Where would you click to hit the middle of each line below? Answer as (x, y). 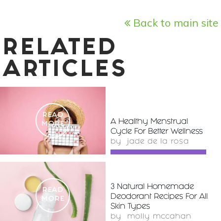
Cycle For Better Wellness (157, 132)
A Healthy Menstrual (149, 122)
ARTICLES (65, 71)
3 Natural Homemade (152, 187)
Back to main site (174, 22)
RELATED (60, 49)
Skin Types (130, 207)
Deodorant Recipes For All (159, 197)
